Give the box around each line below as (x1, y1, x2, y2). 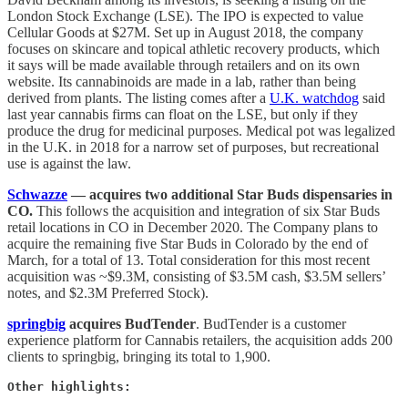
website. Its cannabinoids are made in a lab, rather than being (7, 74, 356, 90)
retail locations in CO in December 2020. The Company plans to (7, 219, 378, 236)
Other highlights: (7, 380, 131, 394)
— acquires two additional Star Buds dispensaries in (67, 187, 393, 203)
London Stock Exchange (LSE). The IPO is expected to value (7, 8, 363, 25)
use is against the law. (7, 156, 131, 172)
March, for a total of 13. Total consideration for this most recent (7, 252, 370, 269)
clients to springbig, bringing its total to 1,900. (7, 349, 270, 365)
